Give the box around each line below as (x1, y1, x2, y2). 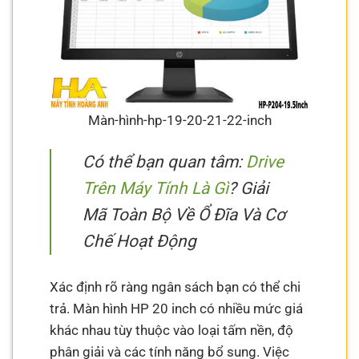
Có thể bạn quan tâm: (83, 152, 247, 172)
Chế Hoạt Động (83, 232, 197, 252)
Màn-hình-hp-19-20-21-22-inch (87, 111, 272, 128)
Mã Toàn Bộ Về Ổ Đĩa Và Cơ (83, 205, 286, 225)
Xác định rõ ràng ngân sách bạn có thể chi (50, 279, 301, 296)
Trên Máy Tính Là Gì (83, 179, 229, 199)
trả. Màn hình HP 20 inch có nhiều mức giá (50, 301, 304, 317)
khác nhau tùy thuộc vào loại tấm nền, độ (50, 322, 294, 339)
